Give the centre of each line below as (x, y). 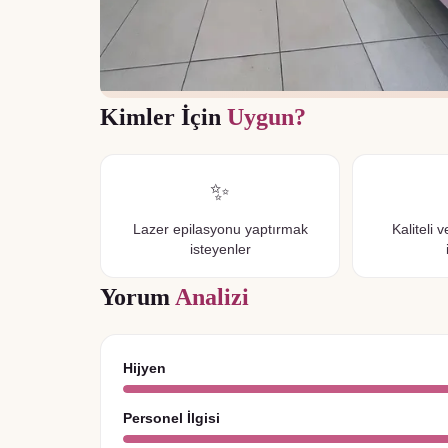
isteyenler (220, 249)
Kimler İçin (163, 117)
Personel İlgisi (171, 418)
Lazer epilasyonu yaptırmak (220, 229)
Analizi (212, 297)
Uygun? (266, 117)
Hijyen (144, 368)
